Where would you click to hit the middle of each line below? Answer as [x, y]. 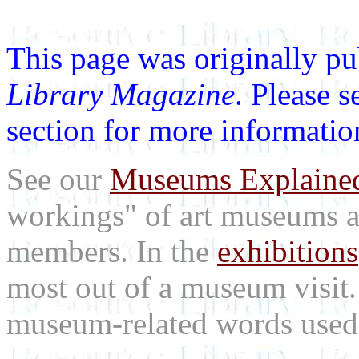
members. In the [112, 251]
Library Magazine [121, 94]
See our [58, 179]
